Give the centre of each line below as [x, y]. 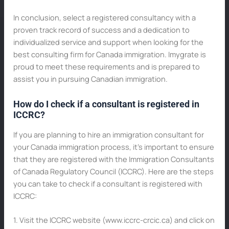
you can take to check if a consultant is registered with [108, 183]
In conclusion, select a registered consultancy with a [104, 17]
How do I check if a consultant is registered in [106, 104]
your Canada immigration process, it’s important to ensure [113, 146]
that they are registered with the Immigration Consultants [113, 159]
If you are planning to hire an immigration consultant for [108, 134]
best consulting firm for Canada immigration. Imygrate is [109, 54]
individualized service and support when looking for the [108, 42]
